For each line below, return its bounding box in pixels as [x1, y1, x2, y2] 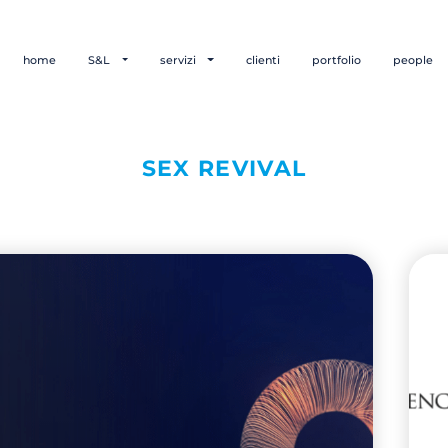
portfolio [312, 52, 361, 67]
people [393, 52, 433, 67]
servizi [160, 52, 200, 67]
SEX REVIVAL [141, 154, 307, 182]
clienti [246, 52, 280, 67]
